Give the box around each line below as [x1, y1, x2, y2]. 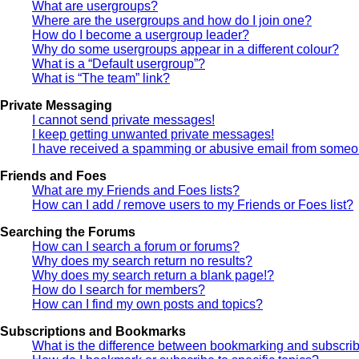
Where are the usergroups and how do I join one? [32, 13, 312, 27]
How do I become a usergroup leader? [32, 27, 249, 42]
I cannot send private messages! [32, 112, 215, 127]
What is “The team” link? [32, 71, 170, 85]
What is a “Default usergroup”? [32, 56, 205, 71]
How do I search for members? [32, 282, 205, 296]
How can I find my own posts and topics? [32, 296, 263, 311]
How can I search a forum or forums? [32, 239, 240, 253]
